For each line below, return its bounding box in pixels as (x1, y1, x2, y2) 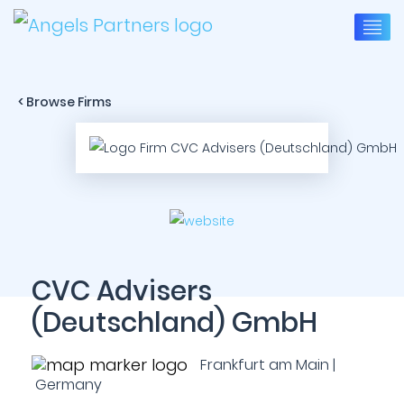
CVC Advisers (32, 272, 212, 310)
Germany (32, 374, 102, 395)
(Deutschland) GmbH (32, 304, 317, 342)
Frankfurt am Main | (197, 354, 335, 375)
